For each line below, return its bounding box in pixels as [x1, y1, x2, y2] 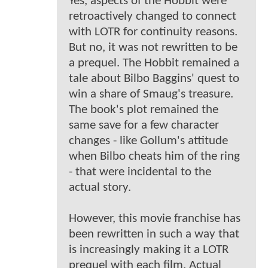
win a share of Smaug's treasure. [69, 87, 233, 100]
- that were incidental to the [69, 165, 211, 178]
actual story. [69, 181, 131, 194]
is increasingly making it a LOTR [69, 243, 229, 256]
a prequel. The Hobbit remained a [69, 56, 239, 69]
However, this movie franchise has [69, 212, 240, 225]
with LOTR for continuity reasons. [69, 25, 237, 38]
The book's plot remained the [69, 103, 218, 116]
